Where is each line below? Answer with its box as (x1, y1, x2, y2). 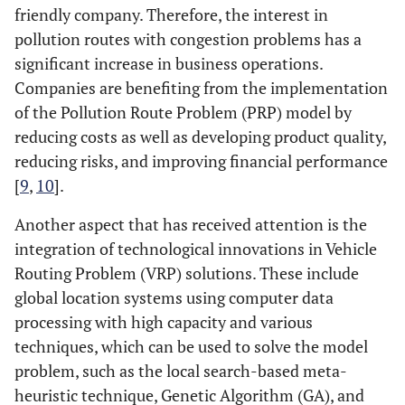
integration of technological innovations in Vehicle (14, 238, 377, 259)
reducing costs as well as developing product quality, (14, 126, 386, 147)
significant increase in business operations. (14, 52, 323, 74)
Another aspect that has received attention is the (14, 213, 367, 235)
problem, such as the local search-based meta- (14, 360, 347, 381)
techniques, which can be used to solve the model (14, 335, 368, 357)
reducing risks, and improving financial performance (14, 150, 388, 172)
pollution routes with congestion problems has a (14, 28, 362, 50)
